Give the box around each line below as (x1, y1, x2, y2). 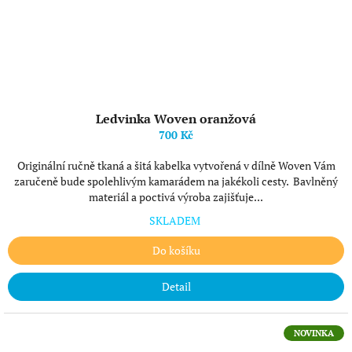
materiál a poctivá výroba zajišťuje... (89, 189, 263, 204)
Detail (161, 279, 191, 294)
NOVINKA (294, 328, 334, 339)
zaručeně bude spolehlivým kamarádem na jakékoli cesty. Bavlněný (14, 174, 338, 189)
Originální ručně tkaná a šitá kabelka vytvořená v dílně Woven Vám (16, 158, 335, 173)
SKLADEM (149, 213, 203, 228)
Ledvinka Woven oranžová (96, 110, 256, 127)
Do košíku (152, 243, 200, 258)
